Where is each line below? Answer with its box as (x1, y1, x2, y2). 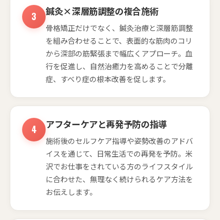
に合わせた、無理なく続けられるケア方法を (46, 173, 193, 184)
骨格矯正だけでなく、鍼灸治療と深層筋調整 (46, 22, 193, 33)
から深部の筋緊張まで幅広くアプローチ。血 (46, 48, 192, 58)
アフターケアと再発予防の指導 (46, 117, 167, 130)
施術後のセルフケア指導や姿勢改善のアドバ (46, 135, 193, 146)
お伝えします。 (46, 186, 97, 197)
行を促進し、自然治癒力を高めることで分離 (46, 60, 193, 71)
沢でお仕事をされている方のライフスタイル (46, 161, 193, 171)
